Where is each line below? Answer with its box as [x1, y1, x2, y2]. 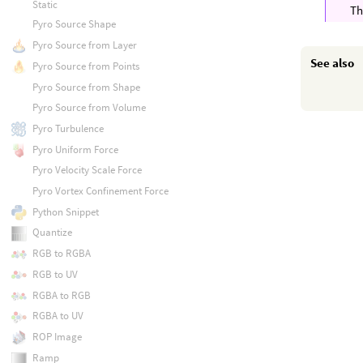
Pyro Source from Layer [32, 38, 137, 53]
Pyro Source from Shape [32, 79, 140, 94]
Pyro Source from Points [32, 58, 139, 73]
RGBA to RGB [32, 288, 91, 302]
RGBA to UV [32, 309, 83, 323]
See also [310, 55, 355, 71]
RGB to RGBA [32, 246, 91, 261]
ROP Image [32, 329, 82, 344]
